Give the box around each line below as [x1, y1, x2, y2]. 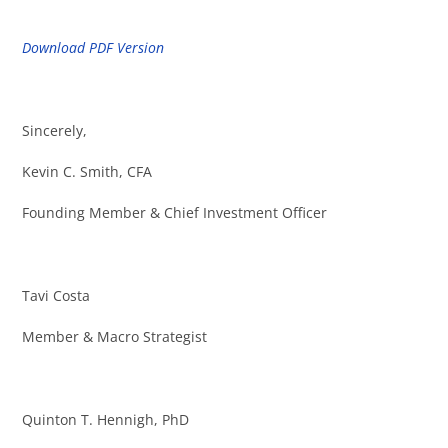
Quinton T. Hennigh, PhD [22, 410, 190, 430]
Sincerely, [22, 120, 88, 140]
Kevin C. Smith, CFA [22, 161, 153, 181]
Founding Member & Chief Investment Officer [22, 203, 328, 223]
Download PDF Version [22, 37, 165, 57]
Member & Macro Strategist [22, 327, 208, 347]
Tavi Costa [22, 286, 91, 306]
